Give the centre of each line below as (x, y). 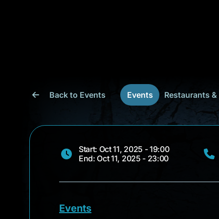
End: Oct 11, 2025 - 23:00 (124, 158)
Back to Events (77, 95)
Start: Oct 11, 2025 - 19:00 (124, 149)
